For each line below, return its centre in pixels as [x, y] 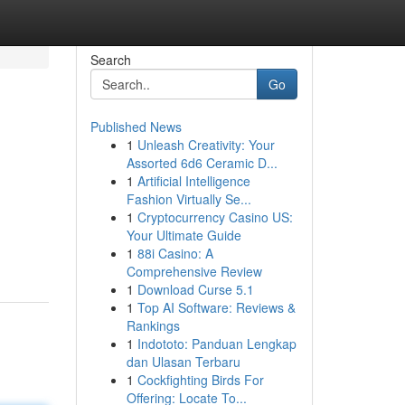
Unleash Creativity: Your [206, 145]
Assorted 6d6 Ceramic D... [202, 163]
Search [110, 60]
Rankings [153, 325]
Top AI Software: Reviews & [216, 307]
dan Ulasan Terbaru [183, 362]
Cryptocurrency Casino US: [215, 217]
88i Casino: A [175, 253]
